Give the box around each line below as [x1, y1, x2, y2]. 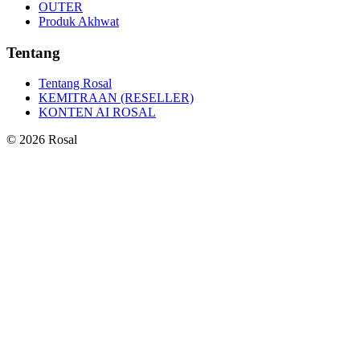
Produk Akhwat [39, 14, 119, 28]
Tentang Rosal [39, 76, 112, 91]
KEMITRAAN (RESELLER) [39, 91, 194, 105]
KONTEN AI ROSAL [39, 105, 156, 120]
